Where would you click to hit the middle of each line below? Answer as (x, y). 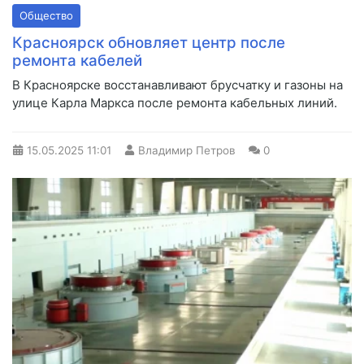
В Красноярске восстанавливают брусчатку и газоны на (178, 84)
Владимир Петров (187, 150)
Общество (46, 15)
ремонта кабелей (77, 60)
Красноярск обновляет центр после (149, 42)
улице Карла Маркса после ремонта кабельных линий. (175, 102)
